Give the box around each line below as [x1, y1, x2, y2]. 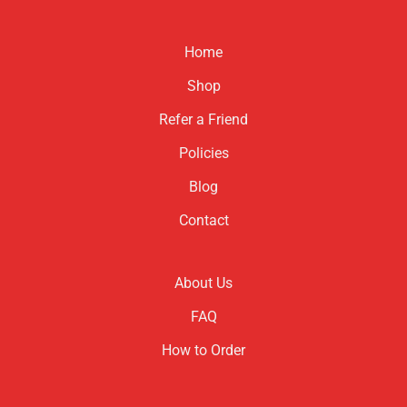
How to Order [162, 342, 245, 360]
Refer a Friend [159, 111, 248, 129]
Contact [178, 212, 229, 230]
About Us [174, 274, 233, 293]
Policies [178, 144, 229, 163]
